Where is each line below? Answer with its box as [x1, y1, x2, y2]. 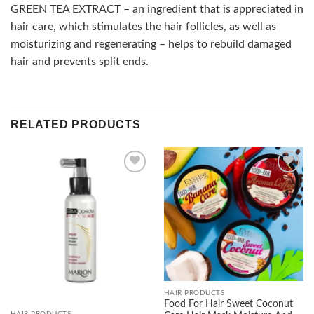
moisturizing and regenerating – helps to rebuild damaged [11, 38, 292, 50]
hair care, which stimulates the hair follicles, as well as [11, 20, 276, 32]
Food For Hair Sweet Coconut [163, 299, 293, 310]
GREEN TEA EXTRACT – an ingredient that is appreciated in [11, 3, 303, 15]
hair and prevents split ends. [11, 55, 149, 67]
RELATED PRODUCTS [11, 118, 141, 130]
